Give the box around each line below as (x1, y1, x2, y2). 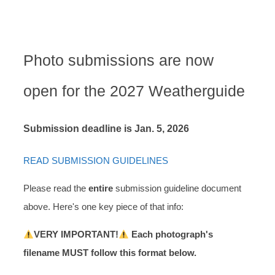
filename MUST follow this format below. (23, 247, 196, 258)
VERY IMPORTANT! (34, 229, 119, 240)
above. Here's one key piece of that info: (23, 201, 184, 212)
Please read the (23, 183, 88, 194)
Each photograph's (131, 229, 214, 240)
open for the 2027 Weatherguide (23, 82, 245, 99)
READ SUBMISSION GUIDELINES (23, 155, 168, 166)
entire (88, 183, 113, 194)
